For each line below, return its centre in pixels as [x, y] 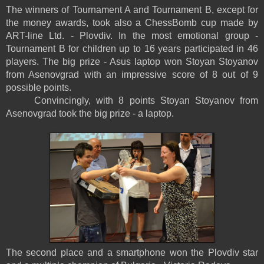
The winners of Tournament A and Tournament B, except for [132, 9]
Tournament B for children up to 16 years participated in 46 [132, 48]
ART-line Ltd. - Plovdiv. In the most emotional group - [132, 35]
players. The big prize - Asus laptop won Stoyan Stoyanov [132, 61]
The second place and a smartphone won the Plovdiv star [132, 252]
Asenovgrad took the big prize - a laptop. [91, 113]
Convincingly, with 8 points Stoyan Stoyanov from [146, 100]
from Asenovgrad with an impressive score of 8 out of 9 [132, 74]
